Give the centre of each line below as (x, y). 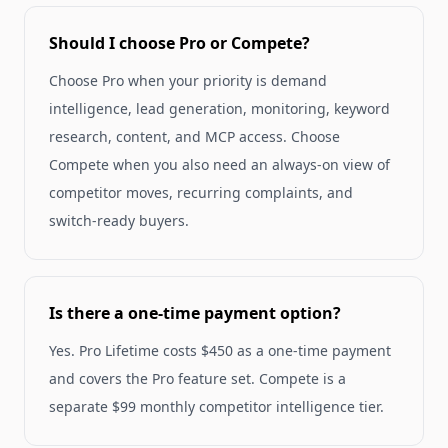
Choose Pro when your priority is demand (188, 81)
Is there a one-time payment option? (195, 313)
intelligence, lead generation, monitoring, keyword (219, 109)
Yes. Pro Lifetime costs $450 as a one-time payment (220, 351)
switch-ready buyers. (119, 221)
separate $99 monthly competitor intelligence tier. (216, 407)
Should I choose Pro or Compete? (179, 43)
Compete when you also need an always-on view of (219, 165)
